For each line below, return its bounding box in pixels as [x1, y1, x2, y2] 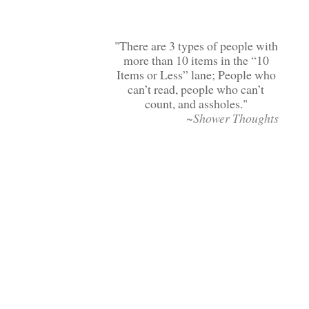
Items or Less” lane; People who [116, 66, 276, 83]
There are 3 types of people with [119, 37, 278, 54]
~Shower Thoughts [186, 110, 279, 127]
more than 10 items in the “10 [123, 52, 269, 69]
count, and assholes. [144, 95, 243, 112]
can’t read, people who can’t [128, 81, 265, 98]
